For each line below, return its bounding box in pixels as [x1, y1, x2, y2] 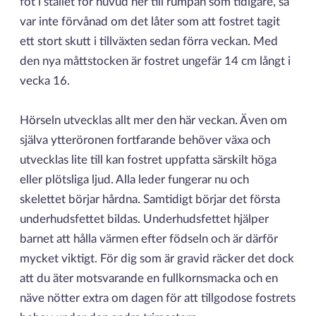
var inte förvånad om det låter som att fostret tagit [19, 16, 280, 28]
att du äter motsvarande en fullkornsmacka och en [19, 273, 278, 285]
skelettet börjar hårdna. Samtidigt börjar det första [19, 194, 280, 206]
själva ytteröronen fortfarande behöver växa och [19, 135, 270, 147]
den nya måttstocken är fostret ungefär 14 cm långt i [19, 56, 291, 68]
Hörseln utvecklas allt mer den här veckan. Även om [19, 115, 287, 127]
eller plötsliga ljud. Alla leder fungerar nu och [19, 174, 249, 186]
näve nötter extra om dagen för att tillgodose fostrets [19, 293, 296, 305]
